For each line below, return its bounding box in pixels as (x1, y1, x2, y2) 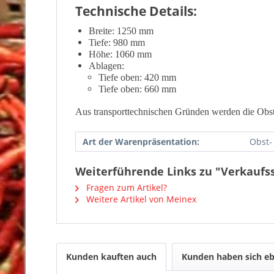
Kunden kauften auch (66, 251, 157, 262)
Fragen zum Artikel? (84, 182, 167, 193)
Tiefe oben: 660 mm (98, 84, 176, 94)
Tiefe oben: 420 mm (98, 72, 176, 83)
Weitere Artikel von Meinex (84, 193, 196, 205)
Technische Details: (75, 2, 197, 20)
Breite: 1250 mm (89, 26, 154, 36)
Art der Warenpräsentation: (83, 136, 199, 147)
